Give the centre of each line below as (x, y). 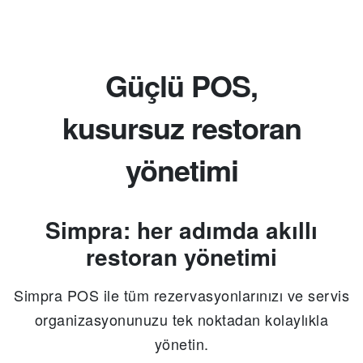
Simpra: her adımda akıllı (181, 230)
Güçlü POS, (181, 85)
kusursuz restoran (181, 128)
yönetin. (181, 344)
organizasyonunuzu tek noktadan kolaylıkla (181, 320)
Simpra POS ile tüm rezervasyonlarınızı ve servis (181, 295)
